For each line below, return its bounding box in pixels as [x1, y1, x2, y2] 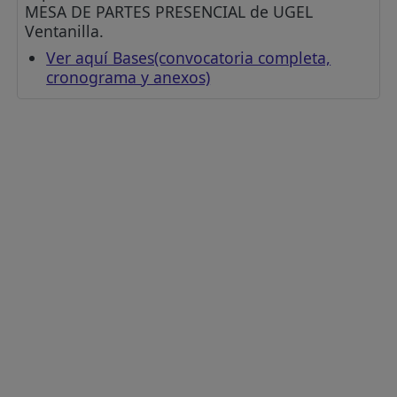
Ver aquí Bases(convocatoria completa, [46, 47, 331, 69]
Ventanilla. [25, 20, 105, 43]
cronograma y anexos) [46, 66, 211, 89]
